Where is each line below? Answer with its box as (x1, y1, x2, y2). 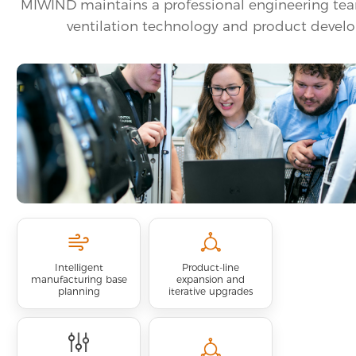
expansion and (176, 273, 245, 285)
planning (57, 284, 100, 297)
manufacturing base (30, 273, 127, 285)
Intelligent (54, 261, 103, 273)
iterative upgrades (168, 284, 253, 297)
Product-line (182, 261, 239, 273)
